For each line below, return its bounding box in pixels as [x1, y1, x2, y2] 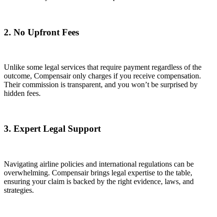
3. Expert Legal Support [4, 124, 101, 134]
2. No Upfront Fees [4, 27, 79, 37]
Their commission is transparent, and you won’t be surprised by [4, 80, 198, 89]
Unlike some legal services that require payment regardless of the [4, 63, 201, 72]
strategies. [4, 186, 34, 194]
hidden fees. [4, 89, 41, 98]
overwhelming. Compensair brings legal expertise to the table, [4, 168, 192, 177]
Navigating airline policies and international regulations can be [4, 159, 194, 168]
